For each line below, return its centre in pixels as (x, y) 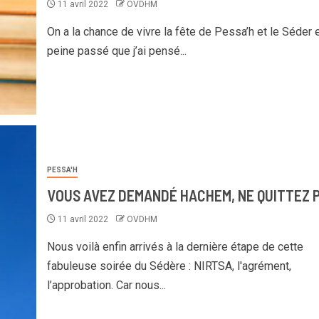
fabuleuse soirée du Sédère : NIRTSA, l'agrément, (169, 266)
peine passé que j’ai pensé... (116, 51)
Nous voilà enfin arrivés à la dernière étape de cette (175, 246)
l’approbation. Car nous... (106, 285)
